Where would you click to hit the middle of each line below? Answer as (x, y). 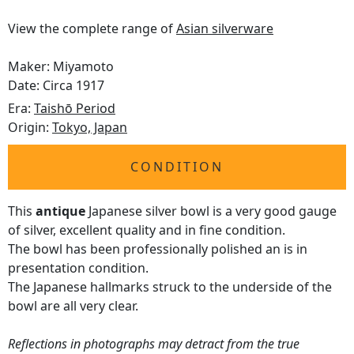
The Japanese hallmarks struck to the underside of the (170, 287)
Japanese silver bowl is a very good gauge (211, 211)
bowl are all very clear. (73, 306)
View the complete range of (92, 29)
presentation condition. (78, 268)
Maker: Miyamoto (61, 67)
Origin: (30, 128)
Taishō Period (75, 109)
